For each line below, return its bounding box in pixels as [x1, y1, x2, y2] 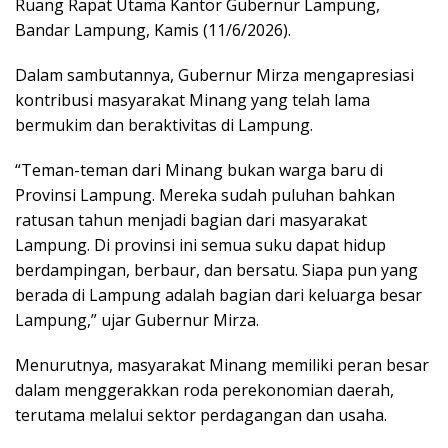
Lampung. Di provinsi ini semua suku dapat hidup [15, 233, 386, 256]
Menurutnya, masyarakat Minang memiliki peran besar [15, 353, 429, 376]
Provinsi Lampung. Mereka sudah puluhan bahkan [15, 183, 395, 206]
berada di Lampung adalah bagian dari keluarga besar [15, 283, 422, 306]
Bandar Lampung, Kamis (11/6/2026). [15, 18, 291, 41]
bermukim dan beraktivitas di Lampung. [15, 113, 313, 136]
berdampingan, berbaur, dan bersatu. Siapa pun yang [15, 258, 418, 281]
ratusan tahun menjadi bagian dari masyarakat [15, 208, 367, 231]
